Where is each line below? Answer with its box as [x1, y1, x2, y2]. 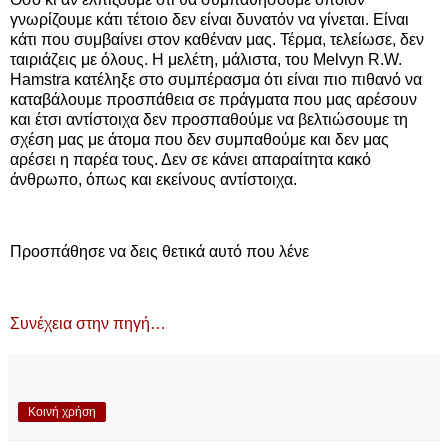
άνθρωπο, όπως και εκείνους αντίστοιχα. [10, 171, 297, 189]
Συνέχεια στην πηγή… [10, 314, 166, 332]
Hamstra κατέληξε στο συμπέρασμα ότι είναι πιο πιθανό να [10, 71, 422, 89]
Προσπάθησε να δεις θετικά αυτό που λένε [10, 243, 309, 261]
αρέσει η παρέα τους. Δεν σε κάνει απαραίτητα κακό [10, 151, 371, 169]
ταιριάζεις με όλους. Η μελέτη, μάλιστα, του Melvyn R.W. [10, 51, 402, 69]
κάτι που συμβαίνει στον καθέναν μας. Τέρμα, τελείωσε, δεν [10, 31, 424, 49]
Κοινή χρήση [28, 404, 96, 419]
